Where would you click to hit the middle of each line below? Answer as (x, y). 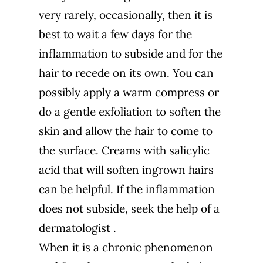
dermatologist (74, 228)
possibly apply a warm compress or (129, 92)
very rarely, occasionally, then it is (125, 15)
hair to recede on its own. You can (126, 73)
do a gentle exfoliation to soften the (129, 112)
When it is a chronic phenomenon (126, 247)
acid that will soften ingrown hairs (126, 170)
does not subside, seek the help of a (129, 209)
